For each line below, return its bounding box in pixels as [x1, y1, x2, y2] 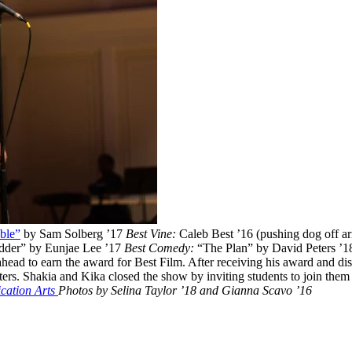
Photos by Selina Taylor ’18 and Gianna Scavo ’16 [58, 283, 312, 297]
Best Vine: [126, 226, 176, 240]
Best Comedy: [124, 240, 197, 255]
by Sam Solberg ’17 [20, 226, 126, 240]
